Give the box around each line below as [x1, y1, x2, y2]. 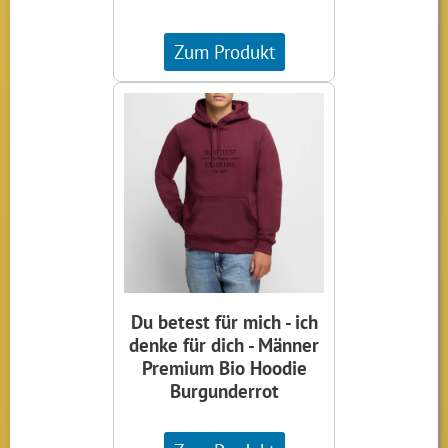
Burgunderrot [169, 378, 279, 404]
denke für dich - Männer [129, 332, 319, 358]
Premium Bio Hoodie [141, 355, 307, 381]
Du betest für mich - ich [130, 309, 318, 335]
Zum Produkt [173, 39, 275, 65]
